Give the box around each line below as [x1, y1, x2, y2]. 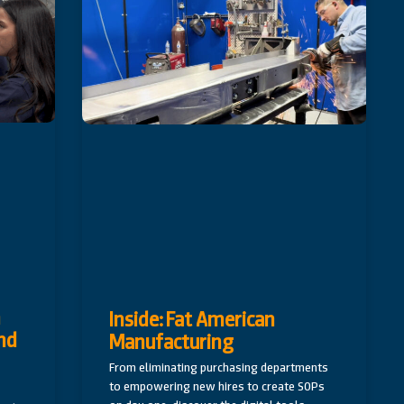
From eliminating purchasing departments [109, 359, 329, 376]
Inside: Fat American [109, 306, 276, 334]
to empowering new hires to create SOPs [109, 378, 326, 395]
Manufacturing [109, 328, 234, 356]
